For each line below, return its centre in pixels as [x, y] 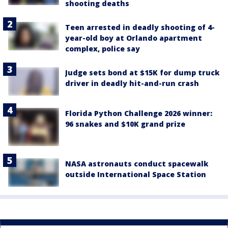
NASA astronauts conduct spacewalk [137, 164]
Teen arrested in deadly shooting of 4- [140, 27]
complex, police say [103, 48]
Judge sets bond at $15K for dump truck [142, 72]
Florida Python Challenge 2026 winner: [139, 113]
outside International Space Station [136, 175]
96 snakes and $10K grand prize [125, 124]
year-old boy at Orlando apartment [134, 38]
